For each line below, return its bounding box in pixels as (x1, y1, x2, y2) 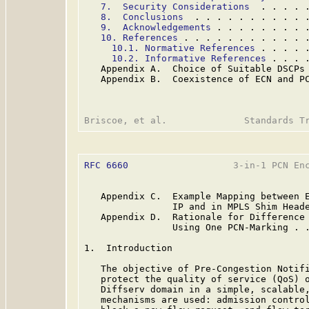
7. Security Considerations (101, 1, 250, 12)
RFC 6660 (84, 160, 128, 170)
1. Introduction (84, 243, 172, 253)
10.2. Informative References (112, 53, 266, 63)
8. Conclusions (101, 12, 183, 22)
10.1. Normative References (112, 43, 255, 53)
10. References (101, 32, 178, 43)
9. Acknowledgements (101, 22, 211, 32)
